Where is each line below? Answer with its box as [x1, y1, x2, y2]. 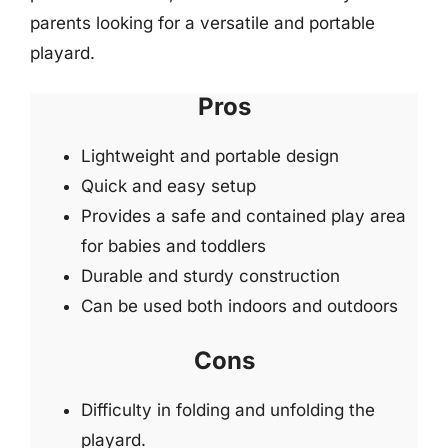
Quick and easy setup [81, 176, 256, 196]
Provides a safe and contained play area [81, 206, 406, 226]
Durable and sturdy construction [81, 266, 340, 286]
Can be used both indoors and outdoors [81, 296, 398, 316]
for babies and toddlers [81, 236, 266, 256]
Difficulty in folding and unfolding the [81, 399, 375, 420]
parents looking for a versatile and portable [30, 12, 375, 33]
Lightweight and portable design [81, 146, 339, 166]
